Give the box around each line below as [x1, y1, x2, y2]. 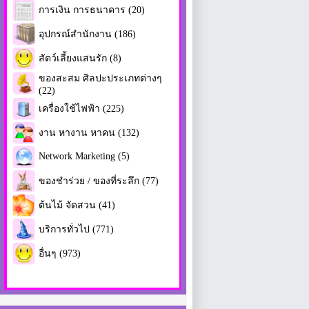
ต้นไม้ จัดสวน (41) [39, 199, 115, 210]
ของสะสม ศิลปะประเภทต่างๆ [39, 72, 162, 83]
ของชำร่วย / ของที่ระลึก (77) [39, 175, 159, 186]
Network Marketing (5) [39, 150, 130, 161]
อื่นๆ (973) [39, 248, 81, 259]
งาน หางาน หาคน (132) [39, 127, 139, 138]
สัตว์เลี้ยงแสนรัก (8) [39, 52, 121, 63]
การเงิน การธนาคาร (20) [39, 4, 145, 15]
